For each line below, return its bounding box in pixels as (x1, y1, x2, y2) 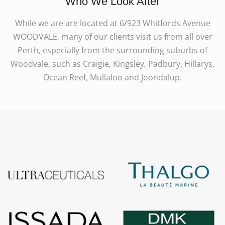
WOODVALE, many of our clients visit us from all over (13, 31, 212, 42)
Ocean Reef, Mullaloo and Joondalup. (43, 71, 182, 83)
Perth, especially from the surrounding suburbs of (18, 44, 207, 56)
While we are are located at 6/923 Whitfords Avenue (15, 17, 210, 29)
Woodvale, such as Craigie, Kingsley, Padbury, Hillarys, (11, 58, 214, 69)
